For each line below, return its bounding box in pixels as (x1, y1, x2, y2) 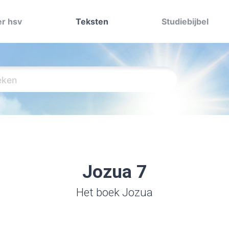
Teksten (75, 16, 108, 27)
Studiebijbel (162, 16, 209, 27)
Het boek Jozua (76, 186, 153, 199)
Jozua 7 (82, 162, 147, 182)
